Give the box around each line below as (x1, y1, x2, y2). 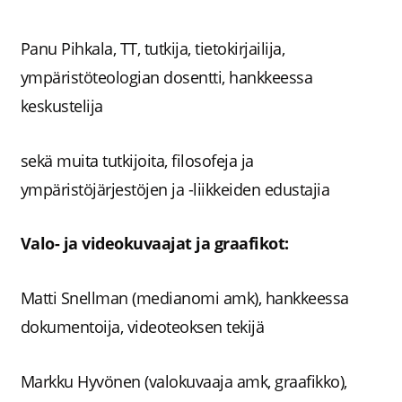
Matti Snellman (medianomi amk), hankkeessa (20, 287, 349, 310)
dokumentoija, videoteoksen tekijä (20, 316, 265, 338)
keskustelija (20, 94, 103, 117)
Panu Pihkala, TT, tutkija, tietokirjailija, (20, 37, 285, 59)
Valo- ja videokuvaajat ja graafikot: (20, 232, 289, 255)
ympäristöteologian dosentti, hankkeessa (20, 66, 313, 88)
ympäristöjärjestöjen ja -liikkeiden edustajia (20, 178, 330, 200)
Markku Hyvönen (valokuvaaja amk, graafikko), (20, 370, 347, 392)
